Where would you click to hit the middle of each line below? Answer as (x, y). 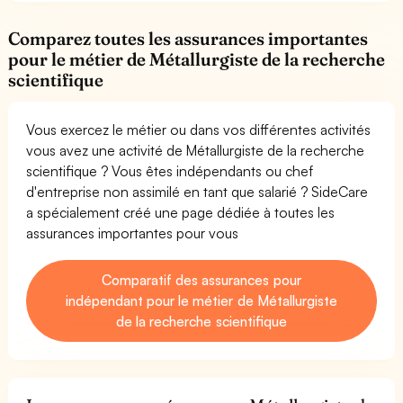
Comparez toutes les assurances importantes (188, 38)
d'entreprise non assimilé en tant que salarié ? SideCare (197, 191)
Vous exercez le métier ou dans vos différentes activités (199, 129)
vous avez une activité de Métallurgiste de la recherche (196, 150)
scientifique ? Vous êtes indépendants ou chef (170, 170)
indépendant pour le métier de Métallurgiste (201, 300)
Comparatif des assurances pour (201, 279)
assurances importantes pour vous (133, 233)
